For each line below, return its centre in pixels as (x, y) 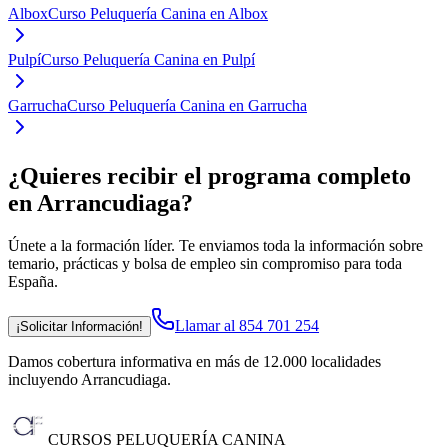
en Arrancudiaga (94, 203)
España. (33, 282)
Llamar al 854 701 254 (247, 326)
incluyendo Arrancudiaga (87, 380)
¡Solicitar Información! (79, 327)
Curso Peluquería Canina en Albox (158, 14)
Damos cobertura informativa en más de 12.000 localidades (194, 362)
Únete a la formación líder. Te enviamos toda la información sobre (215, 246)
